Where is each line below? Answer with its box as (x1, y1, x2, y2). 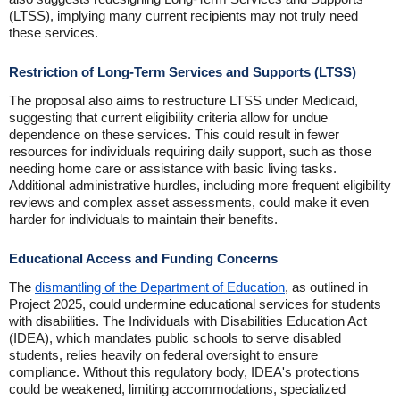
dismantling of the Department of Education (35, 279, 285, 295)
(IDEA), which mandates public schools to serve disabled (9, 330, 341, 346)
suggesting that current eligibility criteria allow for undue (9, 110, 328, 125)
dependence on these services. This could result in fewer (9, 127, 339, 142)
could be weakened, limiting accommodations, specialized (9, 381, 346, 396)
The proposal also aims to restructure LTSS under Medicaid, (9, 93, 358, 108)
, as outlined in (285, 279, 368, 295)
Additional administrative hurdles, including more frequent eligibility (9, 178, 391, 193)
